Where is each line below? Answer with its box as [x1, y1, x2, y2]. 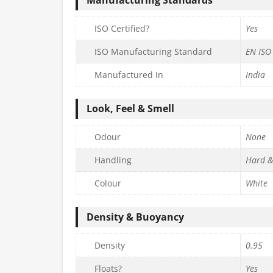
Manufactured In [94, 68, 163, 80]
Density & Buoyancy [87, 210, 184, 224]
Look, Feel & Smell [87, 101, 174, 115]
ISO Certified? [94, 22, 149, 34]
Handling [94, 154, 132, 166]
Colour [94, 177, 121, 189]
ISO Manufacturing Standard [94, 45, 212, 57]
